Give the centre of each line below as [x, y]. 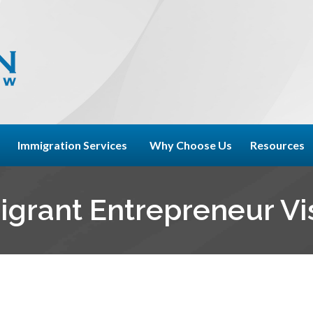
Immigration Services [72, 145]
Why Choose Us [190, 145]
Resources [277, 145]
